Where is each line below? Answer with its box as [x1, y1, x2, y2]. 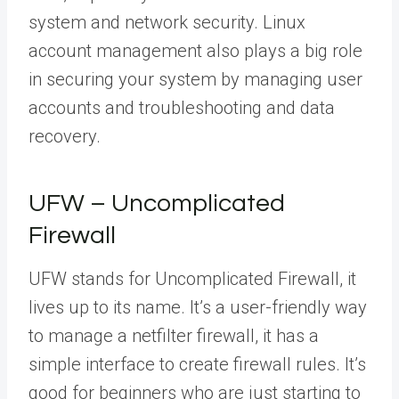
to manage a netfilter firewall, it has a [28, 324, 319, 346]
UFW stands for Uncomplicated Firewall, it [28, 267, 356, 289]
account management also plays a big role [28, 39, 362, 61]
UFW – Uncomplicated [28, 190, 285, 216]
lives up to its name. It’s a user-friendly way [28, 296, 367, 318]
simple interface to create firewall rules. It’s [28, 353, 366, 375]
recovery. [28, 125, 101, 147]
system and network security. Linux [28, 11, 305, 33]
